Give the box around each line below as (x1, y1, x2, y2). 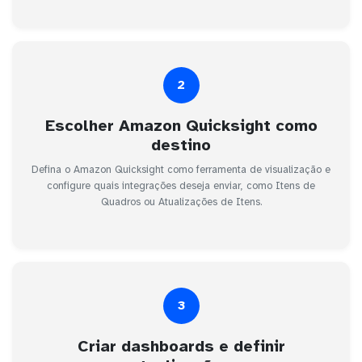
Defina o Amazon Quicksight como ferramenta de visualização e (32, 162, 330, 176)
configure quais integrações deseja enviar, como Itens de (47, 179, 315, 192)
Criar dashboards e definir (77, 335, 285, 356)
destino (151, 134, 211, 155)
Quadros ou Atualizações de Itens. (100, 195, 262, 208)
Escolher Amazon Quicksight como (44, 115, 318, 136)
